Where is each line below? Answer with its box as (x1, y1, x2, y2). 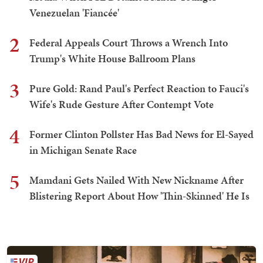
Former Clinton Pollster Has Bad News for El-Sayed (29, 127, 254, 142)
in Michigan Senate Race (29, 143, 137, 158)
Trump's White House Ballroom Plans (29, 51, 195, 66)
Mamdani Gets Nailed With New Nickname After (29, 173, 244, 188)
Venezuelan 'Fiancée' (29, 5, 119, 21)
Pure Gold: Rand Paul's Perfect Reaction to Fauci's (29, 81, 249, 96)
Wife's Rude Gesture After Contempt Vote (29, 97, 214, 112)
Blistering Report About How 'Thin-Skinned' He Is (29, 188, 249, 204)
